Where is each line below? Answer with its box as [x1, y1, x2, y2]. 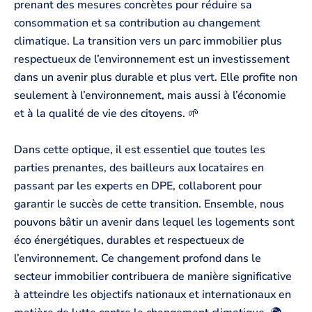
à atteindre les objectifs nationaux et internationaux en [14, 286, 291, 302]
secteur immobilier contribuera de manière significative [14, 268, 292, 284]
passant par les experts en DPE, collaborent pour [14, 178, 262, 194]
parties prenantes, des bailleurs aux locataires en [14, 159, 264, 175]
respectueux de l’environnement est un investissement [14, 52, 290, 68]
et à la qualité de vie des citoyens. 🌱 [14, 106, 199, 122]
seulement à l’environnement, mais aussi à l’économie [14, 88, 286, 104]
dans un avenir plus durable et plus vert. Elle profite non [14, 70, 297, 86]
